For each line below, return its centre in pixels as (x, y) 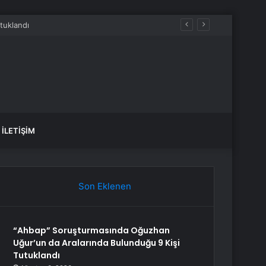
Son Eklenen (104, 186)
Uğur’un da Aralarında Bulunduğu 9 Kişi (97, 243)
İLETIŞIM (18, 131)
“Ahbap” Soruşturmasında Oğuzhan (92, 230)
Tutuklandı (37, 255)
